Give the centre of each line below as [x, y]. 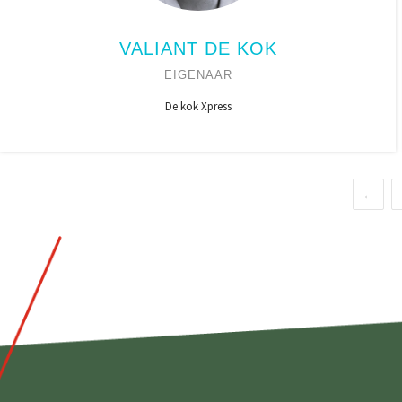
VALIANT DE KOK [198, 48]
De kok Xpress [198, 106]
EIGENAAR [198, 75]
